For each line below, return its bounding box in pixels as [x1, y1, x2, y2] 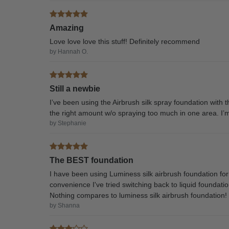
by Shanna [50, 202, 80, 210]
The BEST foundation [50, 156, 134, 165]
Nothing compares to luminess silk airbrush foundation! [50, 191, 227, 200]
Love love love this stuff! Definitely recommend [50, 37, 200, 46]
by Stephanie [50, 120, 87, 127]
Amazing [50, 24, 84, 33]
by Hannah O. [50, 48, 88, 56]
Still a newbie [50, 84, 101, 94]
